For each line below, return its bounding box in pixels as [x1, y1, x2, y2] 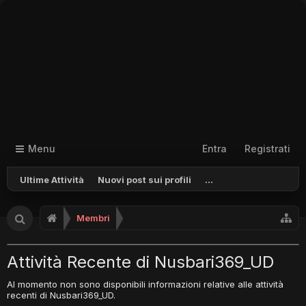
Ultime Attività [20, 174, 84, 185]
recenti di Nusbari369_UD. [7, 290, 115, 301]
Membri [76, 212, 110, 223]
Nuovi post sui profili [98, 174, 191, 185]
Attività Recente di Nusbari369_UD [7, 252, 274, 272]
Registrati [245, 143, 290, 154]
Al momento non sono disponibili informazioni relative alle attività [7, 279, 283, 290]
